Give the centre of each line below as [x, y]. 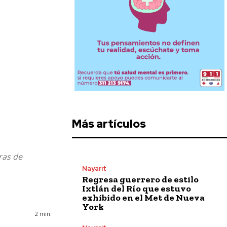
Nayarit [94, 168]
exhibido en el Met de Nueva [143, 197]
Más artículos [109, 124]
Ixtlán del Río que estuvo [137, 188]
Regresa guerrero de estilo [140, 179]
